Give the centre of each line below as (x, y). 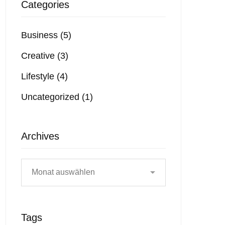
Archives (40, 136)
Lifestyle (39, 76)
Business (41, 35)
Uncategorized (51, 97)
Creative (39, 55)
